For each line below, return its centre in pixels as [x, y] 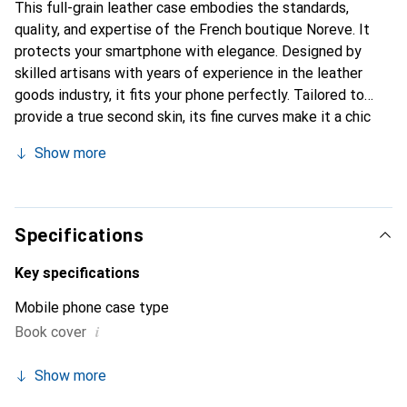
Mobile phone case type [92, 308]
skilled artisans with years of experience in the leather [189, 73]
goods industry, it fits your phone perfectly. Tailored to [189, 95]
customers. [50, 204]
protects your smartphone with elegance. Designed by [188, 51]
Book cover [50, 332]
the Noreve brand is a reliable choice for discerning [177, 182]
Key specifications [77, 273]
